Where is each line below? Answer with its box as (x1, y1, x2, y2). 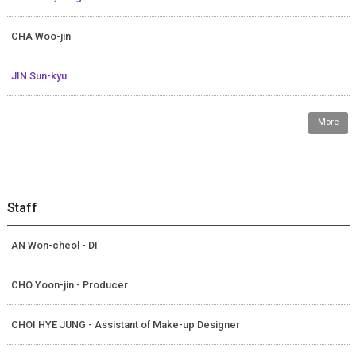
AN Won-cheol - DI (10, 239, 98, 252)
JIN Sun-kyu (10, 70, 67, 83)
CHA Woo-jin (10, 30, 71, 43)
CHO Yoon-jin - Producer (10, 279, 128, 292)
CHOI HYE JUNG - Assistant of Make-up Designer (10, 319, 240, 331)
